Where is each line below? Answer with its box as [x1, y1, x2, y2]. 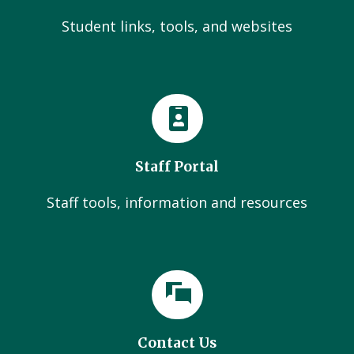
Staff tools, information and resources [47, 193, 307, 212]
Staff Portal [135, 158, 219, 175]
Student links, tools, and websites [62, 17, 292, 36]
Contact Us [137, 334, 217, 352]
